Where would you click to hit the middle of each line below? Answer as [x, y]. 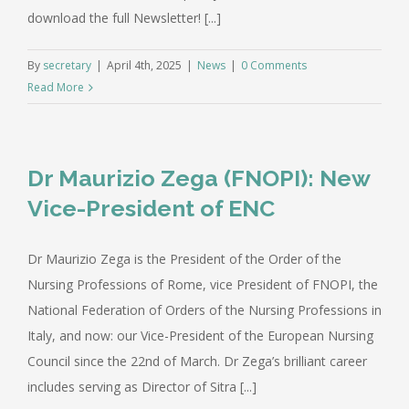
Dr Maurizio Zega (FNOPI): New [199, 178]
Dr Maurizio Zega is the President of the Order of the [184, 258]
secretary [67, 65]
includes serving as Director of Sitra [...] [142, 386]
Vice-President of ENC [151, 208]
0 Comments [274, 65]
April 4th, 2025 [144, 65]
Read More [56, 87]
